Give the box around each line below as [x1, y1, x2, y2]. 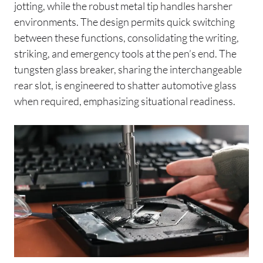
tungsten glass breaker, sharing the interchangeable [14, 62, 242, 76]
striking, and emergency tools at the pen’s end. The [14, 46, 237, 60]
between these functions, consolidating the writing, [14, 31, 239, 44]
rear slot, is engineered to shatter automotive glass [14, 78, 237, 92]
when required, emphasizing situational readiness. [14, 94, 235, 107]
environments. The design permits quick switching [14, 15, 235, 28]
